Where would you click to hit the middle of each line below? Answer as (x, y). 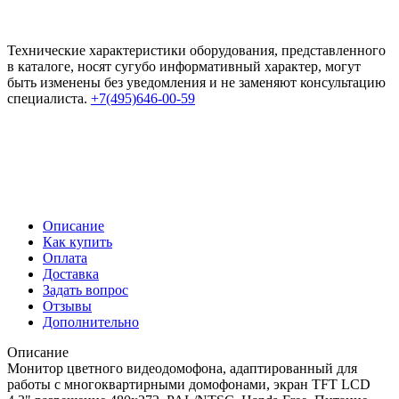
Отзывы (67, 305)
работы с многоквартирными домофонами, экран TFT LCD (189, 384)
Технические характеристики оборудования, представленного (196, 50)
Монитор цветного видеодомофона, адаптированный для (182, 368)
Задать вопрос (85, 289)
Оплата (65, 257)
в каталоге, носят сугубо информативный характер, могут (184, 66)
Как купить (77, 241)
